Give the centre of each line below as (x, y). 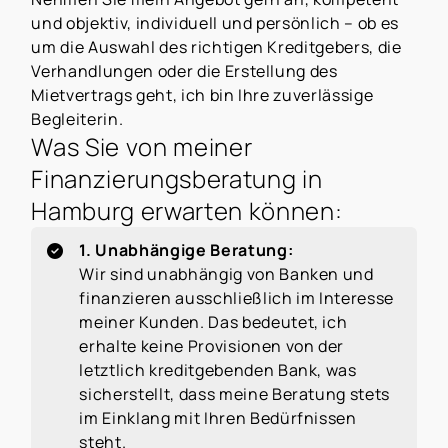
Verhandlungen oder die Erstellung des (184, 71)
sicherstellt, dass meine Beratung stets (235, 393)
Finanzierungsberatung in (177, 179)
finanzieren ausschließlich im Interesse (237, 297)
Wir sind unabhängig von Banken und (226, 273)
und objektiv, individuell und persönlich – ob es (215, 23)
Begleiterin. (77, 119)
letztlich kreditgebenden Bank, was (218, 369)
